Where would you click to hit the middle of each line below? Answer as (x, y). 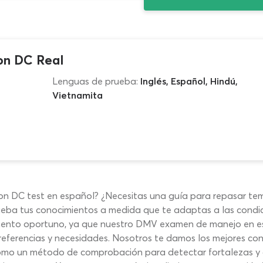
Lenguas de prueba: (95, 81)
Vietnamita (77, 95)
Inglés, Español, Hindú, (189, 81)
